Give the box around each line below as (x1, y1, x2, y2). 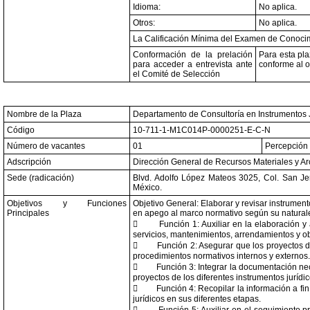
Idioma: (133, 2, 161, 12)
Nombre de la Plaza (7, 109, 82, 119)
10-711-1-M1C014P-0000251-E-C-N (133, 125, 271, 135)
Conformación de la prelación (133, 50, 253, 60)
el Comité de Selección (133, 69, 220, 79)
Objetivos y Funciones (7, 199, 127, 208)
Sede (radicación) (7, 173, 74, 183)
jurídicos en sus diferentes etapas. (133, 294, 261, 304)
